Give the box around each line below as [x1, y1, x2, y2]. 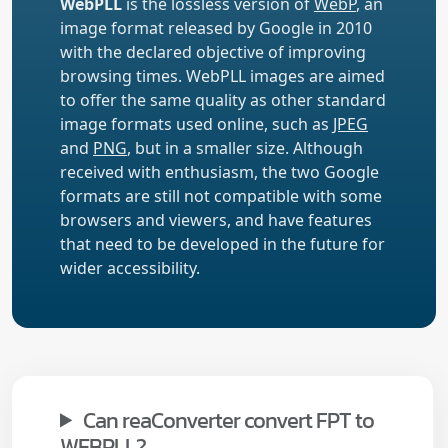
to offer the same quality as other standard [60, 88, 386, 111]
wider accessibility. [60, 256, 200, 279]
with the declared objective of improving [60, 40, 366, 63]
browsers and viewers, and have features [60, 208, 372, 231]
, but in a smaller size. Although [127, 136, 363, 159]
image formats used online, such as [60, 112, 333, 135]
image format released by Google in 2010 [60, 16, 372, 39]
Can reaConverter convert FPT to [83, 403, 375, 437]
